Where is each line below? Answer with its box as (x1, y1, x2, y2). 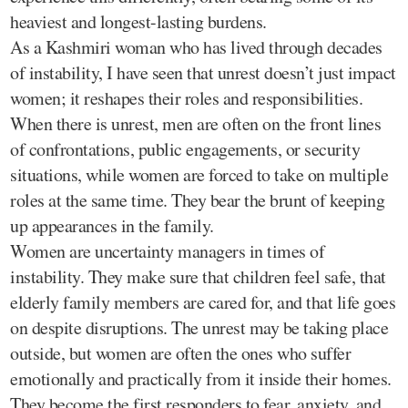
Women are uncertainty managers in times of (10, 238, 324, 263)
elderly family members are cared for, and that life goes (10, 289, 395, 314)
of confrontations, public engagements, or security (10, 136, 360, 161)
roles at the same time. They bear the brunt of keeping (10, 187, 384, 212)
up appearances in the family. (10, 212, 214, 238)
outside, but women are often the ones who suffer (10, 340, 351, 365)
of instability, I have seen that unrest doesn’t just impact (10, 59, 396, 85)
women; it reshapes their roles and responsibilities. (10, 85, 362, 110)
